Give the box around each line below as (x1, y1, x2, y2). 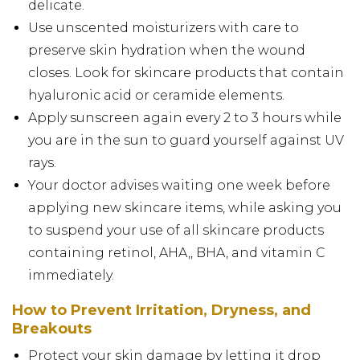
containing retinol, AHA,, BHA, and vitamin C (28, 244, 325, 260)
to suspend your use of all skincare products (28, 222, 324, 238)
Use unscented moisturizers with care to (28, 19, 299, 35)
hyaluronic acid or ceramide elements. (28, 87, 284, 103)
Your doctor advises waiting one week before (28, 177, 330, 193)
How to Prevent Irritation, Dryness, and (12, 301, 311, 319)
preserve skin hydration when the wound (28, 42, 305, 58)
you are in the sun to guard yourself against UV (28, 132, 344, 148)
